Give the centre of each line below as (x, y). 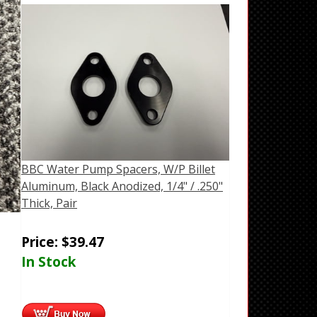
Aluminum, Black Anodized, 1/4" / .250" (122, 186)
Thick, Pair (49, 203)
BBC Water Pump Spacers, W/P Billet (118, 169)
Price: (41, 242)
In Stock (48, 262)
